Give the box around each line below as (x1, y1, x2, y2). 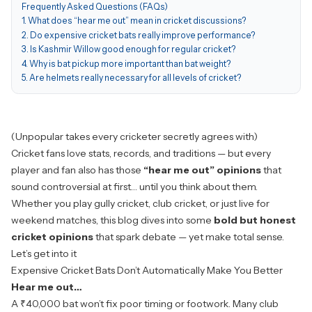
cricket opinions (11, 231, 93, 244)
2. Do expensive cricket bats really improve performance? (22, 29, 256, 40)
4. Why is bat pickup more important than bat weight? (22, 58, 231, 69)
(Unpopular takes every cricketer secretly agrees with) (11, 130, 258, 143)
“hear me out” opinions (143, 164, 261, 177)
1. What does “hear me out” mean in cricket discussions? (22, 15, 247, 26)
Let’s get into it (11, 247, 77, 260)
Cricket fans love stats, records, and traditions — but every (11, 147, 271, 160)
